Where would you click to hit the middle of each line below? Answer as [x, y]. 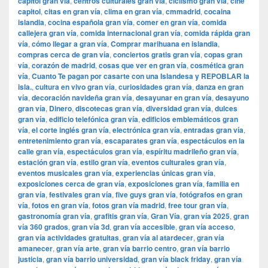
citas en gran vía [72, 12]
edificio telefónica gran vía [94, 119]
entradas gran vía [214, 130]
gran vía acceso [206, 227]
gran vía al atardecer [158, 238]
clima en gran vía [133, 12]
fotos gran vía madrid [128, 205]
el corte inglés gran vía [70, 130]
